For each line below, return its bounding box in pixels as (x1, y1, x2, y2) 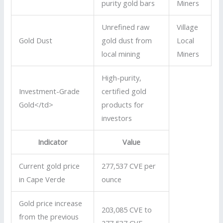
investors (102, 113, 132, 123)
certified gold (102, 86, 147, 97)
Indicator (37, 137, 68, 147)
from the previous (19, 212, 79, 222)
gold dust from (102, 35, 152, 46)
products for (102, 100, 144, 110)
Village (177, 22, 199, 32)
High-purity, (102, 73, 142, 83)
